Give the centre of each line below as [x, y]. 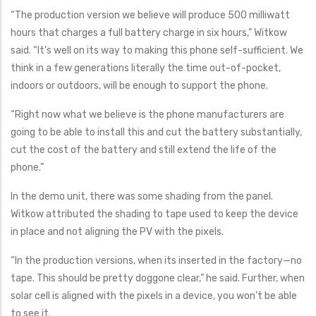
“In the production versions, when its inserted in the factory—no [156, 261]
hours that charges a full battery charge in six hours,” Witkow [149, 33]
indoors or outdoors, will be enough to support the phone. [139, 86]
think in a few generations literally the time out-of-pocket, [146, 68]
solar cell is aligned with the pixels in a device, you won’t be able [154, 296]
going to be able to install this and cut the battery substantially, [156, 132]
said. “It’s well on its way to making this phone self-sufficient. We [157, 50]
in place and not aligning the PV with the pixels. [117, 232]
